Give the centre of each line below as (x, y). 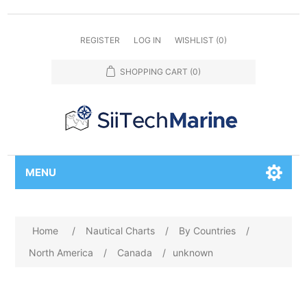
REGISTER (100, 40)
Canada (135, 253)
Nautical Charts (121, 231)
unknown (193, 253)
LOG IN (147, 40)
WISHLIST (194, 40)
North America (61, 253)
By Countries (208, 231)
